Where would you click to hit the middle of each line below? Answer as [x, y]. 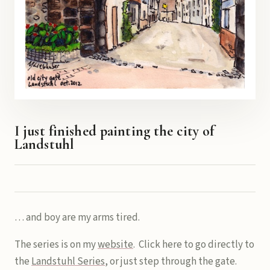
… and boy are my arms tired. [77, 218]
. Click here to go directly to [194, 245]
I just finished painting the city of [115, 131]
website [115, 245]
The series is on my [56, 245]
